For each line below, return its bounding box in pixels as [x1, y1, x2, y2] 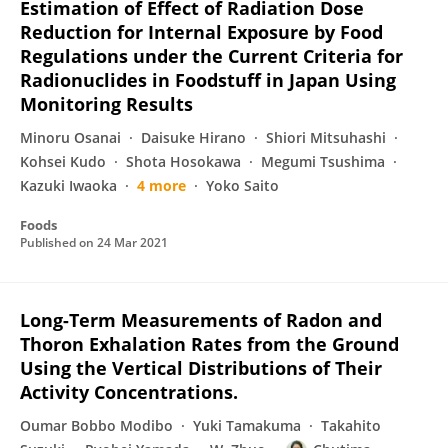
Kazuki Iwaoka [20, 176, 117, 195]
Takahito [321, 416, 381, 435]
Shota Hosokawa [126, 152, 241, 171]
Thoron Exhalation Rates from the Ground [20, 332, 399, 356]
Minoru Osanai [20, 128, 121, 147]
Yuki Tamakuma [193, 416, 301, 435]
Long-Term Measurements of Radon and [20, 308, 382, 332]
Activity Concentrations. [20, 380, 238, 404]
